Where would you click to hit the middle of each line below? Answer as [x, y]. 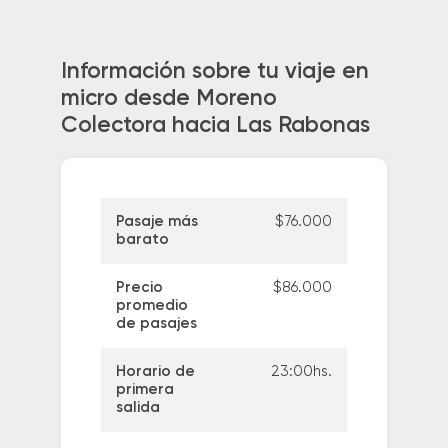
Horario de [155, 372]
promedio [151, 306]
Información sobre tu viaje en [214, 71]
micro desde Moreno [168, 98]
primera [144, 390]
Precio [139, 288]
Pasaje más [156, 222]
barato [142, 240]
